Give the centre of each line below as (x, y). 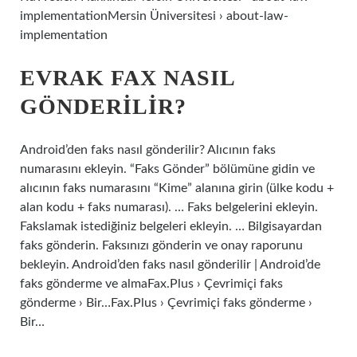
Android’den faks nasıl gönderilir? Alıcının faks (148, 150)
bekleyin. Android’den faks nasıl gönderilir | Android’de (170, 265)
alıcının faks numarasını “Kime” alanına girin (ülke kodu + (177, 188)
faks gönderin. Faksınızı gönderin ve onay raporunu (161, 245)
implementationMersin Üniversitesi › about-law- (154, 16)
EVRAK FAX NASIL (127, 78)
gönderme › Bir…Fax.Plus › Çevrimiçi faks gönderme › (166, 303)
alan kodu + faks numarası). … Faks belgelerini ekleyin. (169, 207)
